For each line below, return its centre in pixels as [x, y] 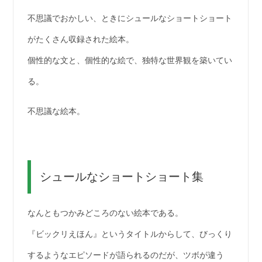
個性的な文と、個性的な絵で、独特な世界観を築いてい [130, 60]
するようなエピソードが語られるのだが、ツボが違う [125, 254]
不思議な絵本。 [56, 111]
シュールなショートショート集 [121, 177]
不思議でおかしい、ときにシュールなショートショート [130, 18]
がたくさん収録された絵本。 [80, 39]
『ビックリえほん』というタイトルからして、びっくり [130, 233]
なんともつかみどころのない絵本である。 [105, 212]
